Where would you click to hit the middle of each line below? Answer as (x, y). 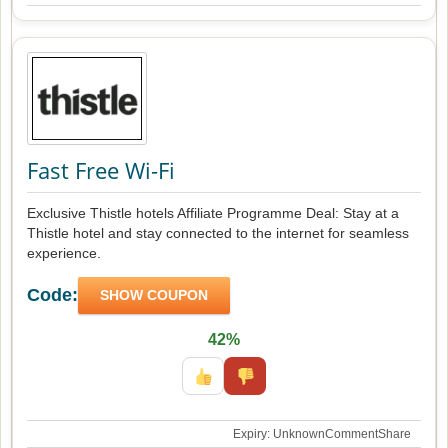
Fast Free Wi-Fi (101, 169)
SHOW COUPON (154, 294)
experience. (64, 252)
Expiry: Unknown (279, 433)
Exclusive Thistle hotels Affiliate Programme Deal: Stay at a (213, 212)
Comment (351, 433)
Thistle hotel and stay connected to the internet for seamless (218, 232)
